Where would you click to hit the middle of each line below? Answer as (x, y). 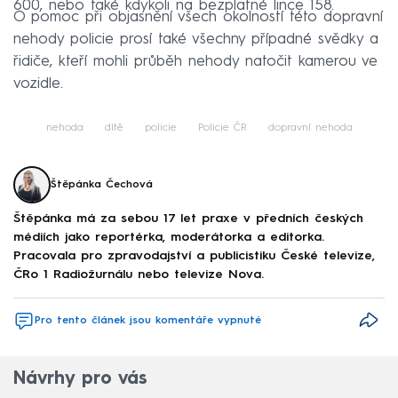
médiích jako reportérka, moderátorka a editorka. (169, 238)
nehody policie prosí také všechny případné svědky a (196, 39)
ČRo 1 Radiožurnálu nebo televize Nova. (139, 275)
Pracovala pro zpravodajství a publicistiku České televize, (194, 256)
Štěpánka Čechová (102, 184)
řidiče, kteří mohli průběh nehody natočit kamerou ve (195, 61)
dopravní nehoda (310, 127)
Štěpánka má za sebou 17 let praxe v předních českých (188, 219)
